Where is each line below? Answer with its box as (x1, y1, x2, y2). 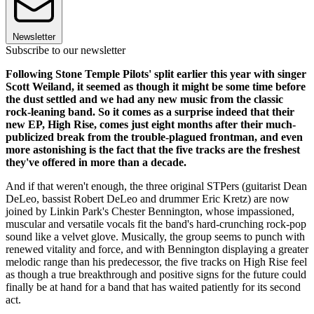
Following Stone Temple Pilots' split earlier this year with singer (6, 67, 306, 80)
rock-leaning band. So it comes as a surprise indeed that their (6, 105, 294, 118)
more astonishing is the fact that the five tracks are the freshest (6, 143, 300, 156)
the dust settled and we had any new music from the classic (6, 93, 283, 105)
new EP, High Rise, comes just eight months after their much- (6, 118, 296, 130)
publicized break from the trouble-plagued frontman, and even (6, 130, 303, 143)
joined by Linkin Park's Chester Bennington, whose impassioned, (6, 205, 294, 217)
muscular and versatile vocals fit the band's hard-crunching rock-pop (6, 217, 306, 230)
